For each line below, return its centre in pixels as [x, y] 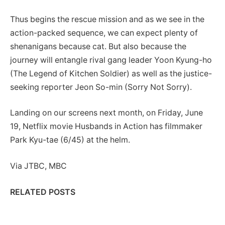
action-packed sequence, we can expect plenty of [104, 33]
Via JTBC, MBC [38, 166]
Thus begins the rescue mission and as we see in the [107, 19]
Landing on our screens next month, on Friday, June [106, 113]
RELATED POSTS [43, 192]
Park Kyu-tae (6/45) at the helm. [70, 140]
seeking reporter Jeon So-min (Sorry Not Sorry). [101, 87]
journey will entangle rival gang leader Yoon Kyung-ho [111, 60]
